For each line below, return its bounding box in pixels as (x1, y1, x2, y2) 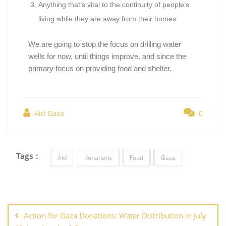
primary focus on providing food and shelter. (28, 64, 174, 73)
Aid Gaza (32, 108, 64, 118)
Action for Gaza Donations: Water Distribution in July (24, 210, 206, 220)
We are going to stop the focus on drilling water (28, 39, 181, 48)
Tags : (16, 151, 39, 161)
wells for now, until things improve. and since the (28, 51, 186, 61)
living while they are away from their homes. (38, 14, 180, 23)
